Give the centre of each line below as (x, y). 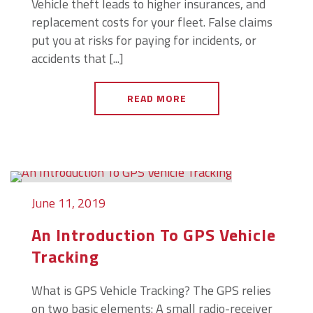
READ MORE (156, 98)
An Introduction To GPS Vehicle (154, 235)
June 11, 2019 (68, 203)
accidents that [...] (78, 58)
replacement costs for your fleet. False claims (152, 22)
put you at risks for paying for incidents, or (144, 40)
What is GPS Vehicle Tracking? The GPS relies (151, 290)
